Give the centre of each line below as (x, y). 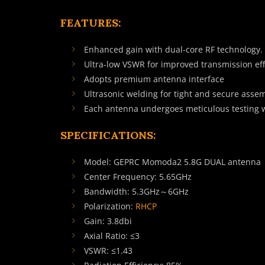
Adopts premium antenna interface (154, 79)
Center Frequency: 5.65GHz (138, 177)
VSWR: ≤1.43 (108, 251)
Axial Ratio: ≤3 (112, 236)
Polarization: (110, 206)
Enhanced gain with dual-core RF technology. (173, 49)
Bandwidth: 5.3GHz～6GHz (136, 191)
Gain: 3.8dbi (108, 221)
